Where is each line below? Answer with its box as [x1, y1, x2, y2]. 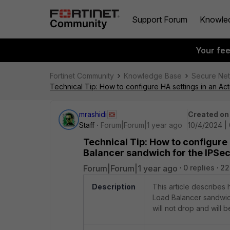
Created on [188, 110, 229, 119]
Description [92, 182, 136, 191]
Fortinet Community [50, 71, 114, 80]
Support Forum [132, 14, 187, 25]
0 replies [183, 163, 215, 172]
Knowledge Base [124, 71, 182, 80]
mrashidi [79, 110, 107, 119]
